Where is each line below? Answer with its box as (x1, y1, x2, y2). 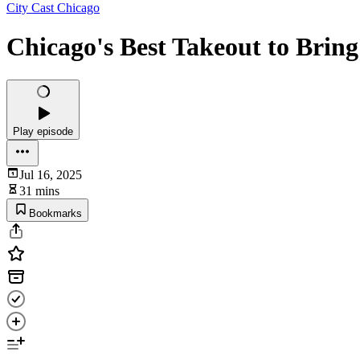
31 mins (19, 183, 59, 198)
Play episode (13, 125, 73, 137)
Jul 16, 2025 (19, 167, 82, 182)
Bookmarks (29, 207, 82, 219)
